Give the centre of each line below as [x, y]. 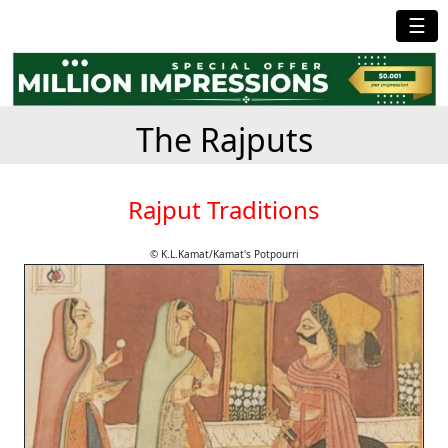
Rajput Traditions [224, 209]
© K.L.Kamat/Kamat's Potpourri [224, 253]
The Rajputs [224, 139]
